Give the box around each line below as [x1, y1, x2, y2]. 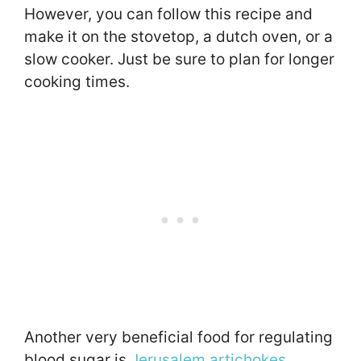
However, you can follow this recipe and [24, 5, 313, 24]
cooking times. [24, 73, 130, 92]
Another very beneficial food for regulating [24, 327, 333, 346]
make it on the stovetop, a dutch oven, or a [24, 27, 333, 47]
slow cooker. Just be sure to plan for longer [24, 50, 334, 69]
